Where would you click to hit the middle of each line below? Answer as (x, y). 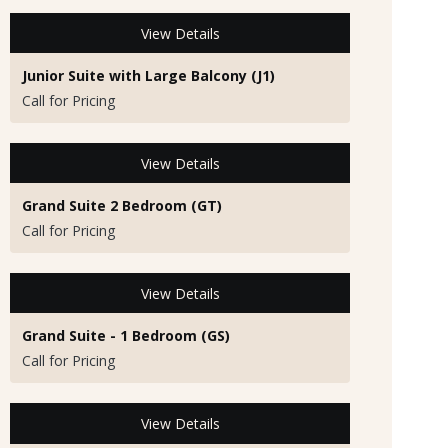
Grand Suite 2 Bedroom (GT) (122, 206)
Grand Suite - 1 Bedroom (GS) (126, 336)
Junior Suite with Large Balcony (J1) (148, 76)
